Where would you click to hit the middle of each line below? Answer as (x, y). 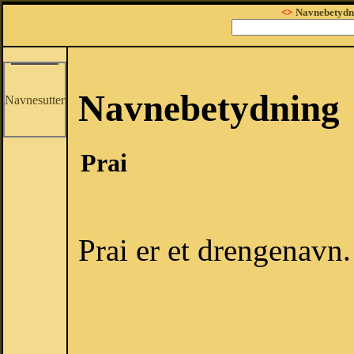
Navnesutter (35, 100)
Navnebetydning (209, 108)
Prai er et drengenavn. (215, 250)
